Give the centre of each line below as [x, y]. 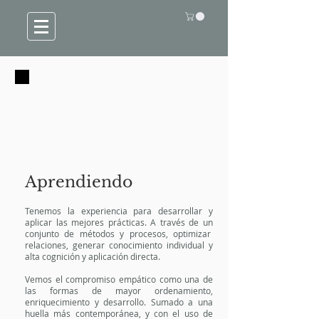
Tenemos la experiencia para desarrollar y [119, 211]
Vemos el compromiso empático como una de [119, 279]
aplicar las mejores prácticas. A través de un [119, 223]
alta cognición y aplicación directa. [93, 257]
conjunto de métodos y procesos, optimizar [119, 234]
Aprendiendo [79, 182]
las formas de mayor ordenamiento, [119, 291]
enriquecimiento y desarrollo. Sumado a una [119, 302]
